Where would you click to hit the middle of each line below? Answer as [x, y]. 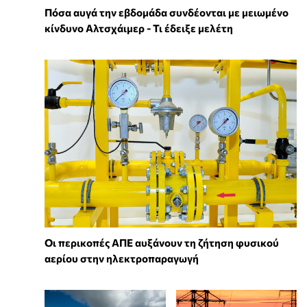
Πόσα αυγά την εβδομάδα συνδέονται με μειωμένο [167, 12]
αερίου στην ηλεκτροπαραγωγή [122, 258]
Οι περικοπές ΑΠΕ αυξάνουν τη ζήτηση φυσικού [162, 242]
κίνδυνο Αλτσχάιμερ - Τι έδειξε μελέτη [139, 28]
